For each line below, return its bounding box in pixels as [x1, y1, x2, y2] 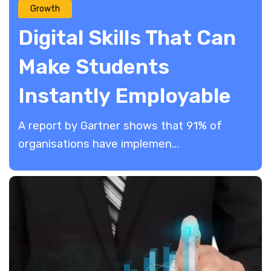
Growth [30, 3, 60, 14]
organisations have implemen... [18, 137, 179, 151]
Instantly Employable [18, 83, 231, 109]
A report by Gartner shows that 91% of [18, 119, 222, 133]
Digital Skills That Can [18, 25, 236, 51]
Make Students [18, 54, 169, 80]
